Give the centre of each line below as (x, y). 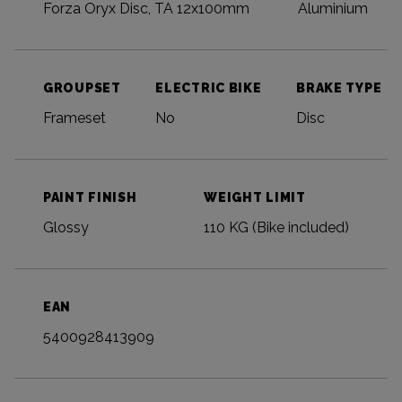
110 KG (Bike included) (277, 228)
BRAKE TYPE (339, 88)
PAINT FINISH (90, 198)
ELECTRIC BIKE (209, 88)
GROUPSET (82, 88)
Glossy (66, 228)
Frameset (74, 118)
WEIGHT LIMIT (255, 198)
